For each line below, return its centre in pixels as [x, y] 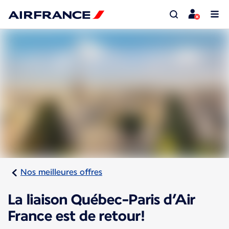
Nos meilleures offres [61, 172]
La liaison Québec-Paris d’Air [102, 200]
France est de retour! [77, 216]
